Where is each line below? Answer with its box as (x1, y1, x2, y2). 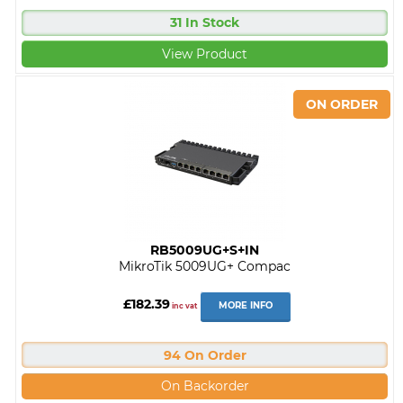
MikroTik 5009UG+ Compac (119, 257, 291, 274)
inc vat (169, 301, 197, 311)
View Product (162, 45, 247, 62)
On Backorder (160, 378, 249, 395)
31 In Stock (170, 14, 239, 31)
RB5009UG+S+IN (150, 241, 259, 258)
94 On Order (163, 346, 246, 363)
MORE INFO (218, 300, 273, 311)
